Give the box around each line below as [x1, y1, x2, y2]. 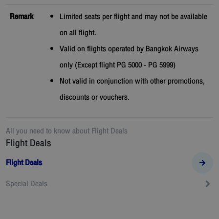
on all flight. [60, 26, 96, 40]
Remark [10, 10, 33, 24]
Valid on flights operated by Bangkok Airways [60, 42, 198, 56]
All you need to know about [6, 124, 89, 138]
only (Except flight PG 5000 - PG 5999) [60, 58, 175, 72]
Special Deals [6, 177, 47, 191]
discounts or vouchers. [60, 90, 130, 105]
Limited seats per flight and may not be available [60, 10, 207, 24]
